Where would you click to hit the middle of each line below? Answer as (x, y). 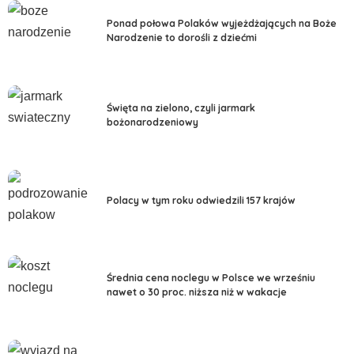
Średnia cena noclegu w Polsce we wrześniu (211, 278)
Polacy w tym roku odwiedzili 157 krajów (201, 200)
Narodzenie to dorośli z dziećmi (182, 37)
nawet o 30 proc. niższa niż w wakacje (197, 292)
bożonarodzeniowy (153, 122)
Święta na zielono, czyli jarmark (181, 108)
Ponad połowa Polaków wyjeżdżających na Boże (222, 23)
